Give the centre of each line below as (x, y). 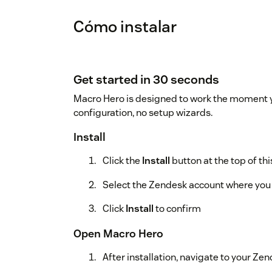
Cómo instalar (125, 26)
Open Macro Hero (118, 233)
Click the (122, 160)
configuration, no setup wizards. (143, 112)
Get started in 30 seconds (146, 79)
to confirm (177, 208)
